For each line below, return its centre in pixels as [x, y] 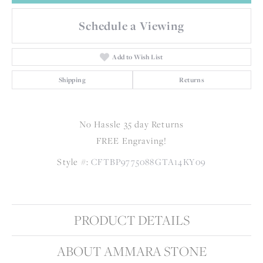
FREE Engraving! [131, 140]
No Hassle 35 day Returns [131, 124]
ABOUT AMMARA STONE [131, 251]
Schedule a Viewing [131, 26]
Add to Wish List [138, 57]
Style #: [73, 161]
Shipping [72, 80]
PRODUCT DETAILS [131, 220]
